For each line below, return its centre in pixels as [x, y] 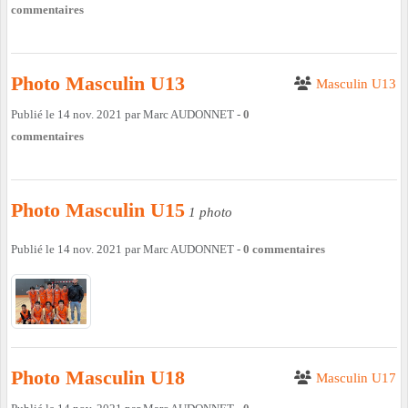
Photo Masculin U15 [98, 210]
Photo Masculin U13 [98, 84]
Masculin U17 [356, 377]
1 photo [210, 213]
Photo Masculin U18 [98, 377]
